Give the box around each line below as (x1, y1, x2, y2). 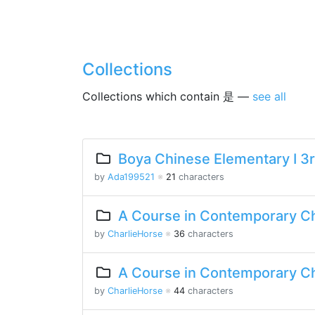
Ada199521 (108, 172, 155, 182)
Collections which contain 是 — (82, 89, 252, 103)
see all (252, 89, 286, 103)
